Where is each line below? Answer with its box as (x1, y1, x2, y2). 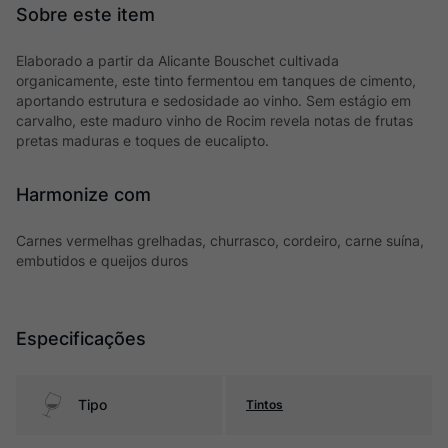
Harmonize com (16, 184, 151, 205)
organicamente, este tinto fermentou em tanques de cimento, (16, 72, 416, 89)
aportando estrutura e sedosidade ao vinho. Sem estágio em (16, 92, 411, 109)
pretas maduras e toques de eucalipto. (16, 132, 269, 149)
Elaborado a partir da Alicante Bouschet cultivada (16, 52, 339, 69)
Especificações (16, 328, 146, 349)
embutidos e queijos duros (16, 252, 188, 269)
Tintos (246, 397, 283, 412)
